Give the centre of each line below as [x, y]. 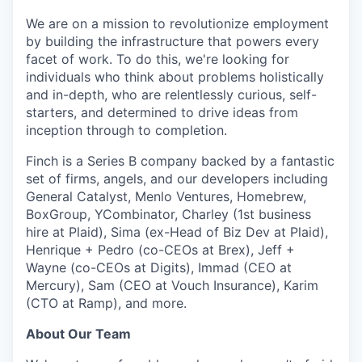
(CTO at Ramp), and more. [106, 303]
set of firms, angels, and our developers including [177, 179]
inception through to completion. [126, 130]
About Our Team [78, 334]
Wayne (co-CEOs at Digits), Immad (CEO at [159, 267]
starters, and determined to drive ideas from [162, 112]
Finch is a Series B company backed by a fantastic [180, 161]
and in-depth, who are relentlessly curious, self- [171, 95]
